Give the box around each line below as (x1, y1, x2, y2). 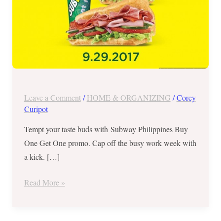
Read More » (24, 177, 65, 187)
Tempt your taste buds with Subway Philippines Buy (24, 123, 188, 134)
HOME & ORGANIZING (86, 92, 171, 103)
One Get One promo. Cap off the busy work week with (24, 137, 196, 148)
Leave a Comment (24, 92, 81, 103)
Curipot (24, 103, 48, 114)
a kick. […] (24, 151, 60, 162)
